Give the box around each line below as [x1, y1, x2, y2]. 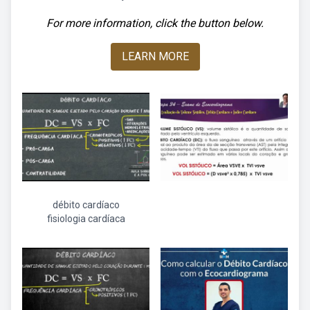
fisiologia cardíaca [46, 213, 125, 224]
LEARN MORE [121, 50, 189, 63]
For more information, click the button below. [46, 17, 264, 30]
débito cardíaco [52, 199, 120, 210]
